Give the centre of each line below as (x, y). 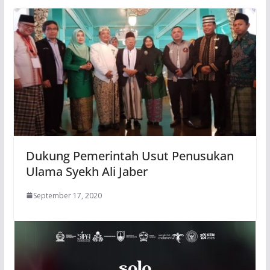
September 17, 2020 (67, 195)
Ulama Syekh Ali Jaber (86, 171)
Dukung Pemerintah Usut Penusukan (130, 155)
